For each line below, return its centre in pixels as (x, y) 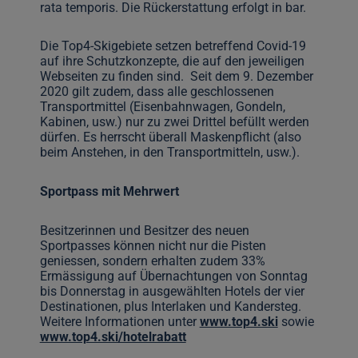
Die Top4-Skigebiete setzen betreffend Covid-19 (173, 46)
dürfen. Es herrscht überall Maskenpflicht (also (170, 137)
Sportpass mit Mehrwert (109, 191)
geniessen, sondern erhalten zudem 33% (152, 261)
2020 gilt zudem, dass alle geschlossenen (157, 92)
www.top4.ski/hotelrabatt (113, 336)
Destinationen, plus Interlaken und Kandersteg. (170, 306)
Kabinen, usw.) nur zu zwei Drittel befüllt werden (174, 122)
